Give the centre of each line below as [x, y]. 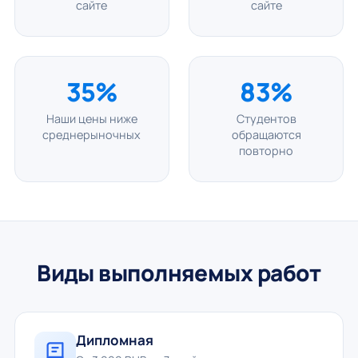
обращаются [266, 135]
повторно [267, 151]
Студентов [266, 119]
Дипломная [114, 340]
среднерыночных [92, 135]
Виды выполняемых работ [179, 272]
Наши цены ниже [91, 119]
